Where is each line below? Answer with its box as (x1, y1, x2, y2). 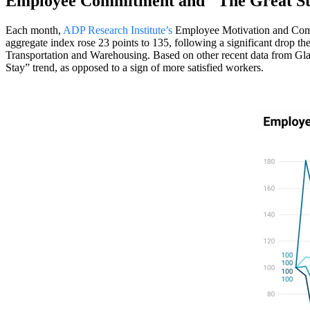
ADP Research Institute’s (63, 24, 172, 37)
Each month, (6, 24, 63, 37)
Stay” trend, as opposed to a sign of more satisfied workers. (6, 62, 264, 74)
